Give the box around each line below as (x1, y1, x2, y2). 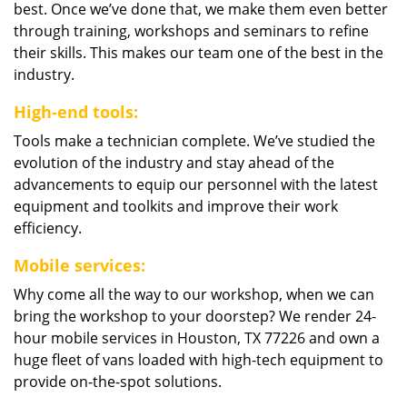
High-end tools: (14, 101, 138, 123)
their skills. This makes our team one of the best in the (14, 43, 383, 63)
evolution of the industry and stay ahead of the (14, 153, 334, 173)
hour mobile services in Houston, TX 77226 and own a (14, 328, 380, 348)
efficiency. (14, 218, 82, 238)
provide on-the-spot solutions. (14, 372, 222, 392)
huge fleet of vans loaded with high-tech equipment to (14, 350, 383, 370)
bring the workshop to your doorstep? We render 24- (14, 306, 376, 326)
